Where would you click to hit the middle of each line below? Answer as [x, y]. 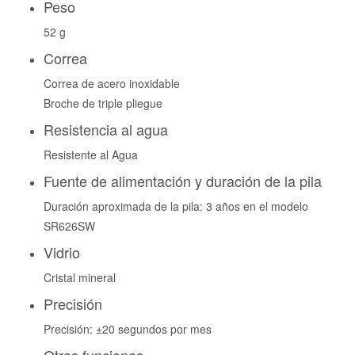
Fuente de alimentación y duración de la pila [183, 181]
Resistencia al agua [106, 129]
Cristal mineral [80, 277]
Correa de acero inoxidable [112, 83]
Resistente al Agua [91, 155]
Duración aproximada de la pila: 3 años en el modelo [176, 206]
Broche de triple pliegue [103, 103]
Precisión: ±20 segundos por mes [128, 329]
